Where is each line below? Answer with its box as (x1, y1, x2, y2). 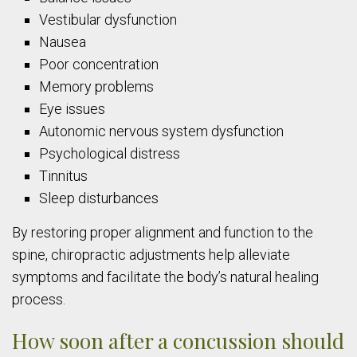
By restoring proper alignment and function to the (12, 224, 313, 241)
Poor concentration (39, 55, 159, 73)
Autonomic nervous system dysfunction (39, 122, 284, 139)
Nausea (39, 33, 87, 50)
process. (12, 291, 65, 308)
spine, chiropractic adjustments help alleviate (12, 246, 290, 263)
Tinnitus (39, 167, 88, 184)
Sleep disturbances (39, 189, 159, 206)
